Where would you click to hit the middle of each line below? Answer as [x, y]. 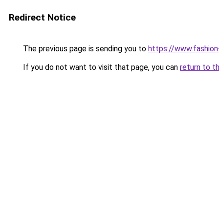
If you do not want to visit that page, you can [100, 67]
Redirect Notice [42, 17]
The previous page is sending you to [85, 49]
